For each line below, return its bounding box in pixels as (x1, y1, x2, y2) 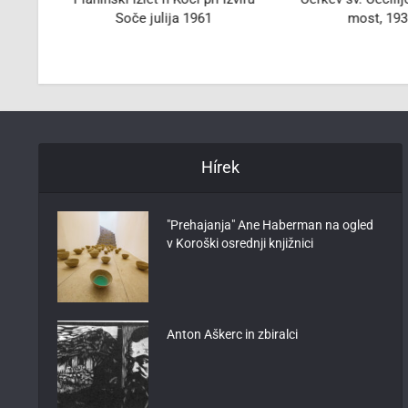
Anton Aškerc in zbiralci (167, 326, 298, 342)
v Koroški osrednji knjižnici (167, 235, 313, 250)
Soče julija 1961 (116, 9, 213, 26)
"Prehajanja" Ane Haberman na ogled (167, 217, 373, 232)
